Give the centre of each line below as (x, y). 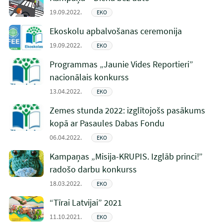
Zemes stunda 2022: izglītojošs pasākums (127, 110)
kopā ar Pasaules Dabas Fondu (107, 123)
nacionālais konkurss (89, 77)
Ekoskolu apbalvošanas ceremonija (115, 31)
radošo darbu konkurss (93, 169)
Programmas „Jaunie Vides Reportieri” (121, 64)
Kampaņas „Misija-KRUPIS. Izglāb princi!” (126, 156)
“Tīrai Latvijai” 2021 (85, 202)
